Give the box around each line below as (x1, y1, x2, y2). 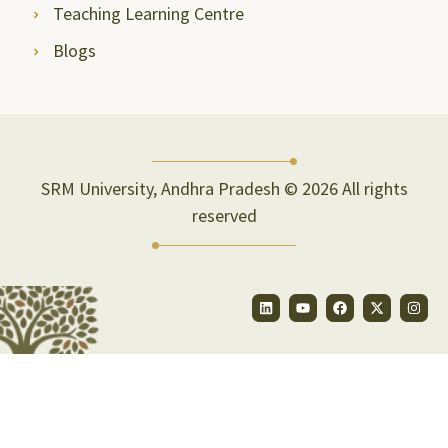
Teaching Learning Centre (52, 2, 244, 25)
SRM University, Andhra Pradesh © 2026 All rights (40, 177, 408, 200)
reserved (191, 204, 257, 227)
